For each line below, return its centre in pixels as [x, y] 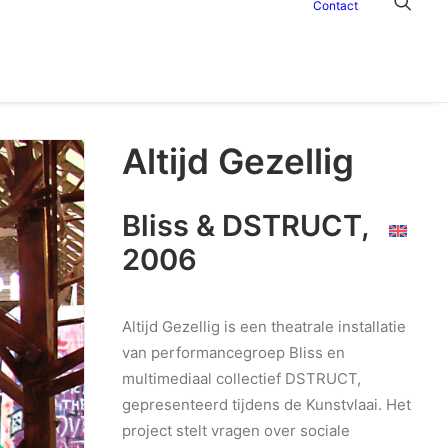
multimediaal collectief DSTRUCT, [241, 378]
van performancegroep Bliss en [233, 352]
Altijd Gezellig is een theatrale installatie [264, 326]
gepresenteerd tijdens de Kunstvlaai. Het [266, 404]
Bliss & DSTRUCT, [245, 225]
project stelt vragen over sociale [236, 430]
